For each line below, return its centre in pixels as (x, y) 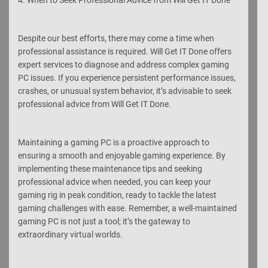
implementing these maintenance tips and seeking (110, 168)
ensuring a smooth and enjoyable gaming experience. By (122, 155)
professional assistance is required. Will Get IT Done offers (125, 51)
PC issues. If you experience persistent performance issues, (127, 77)
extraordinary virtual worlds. (70, 234)
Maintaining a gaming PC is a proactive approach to (114, 142)
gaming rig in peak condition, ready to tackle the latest (117, 195)
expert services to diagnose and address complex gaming (124, 64)
